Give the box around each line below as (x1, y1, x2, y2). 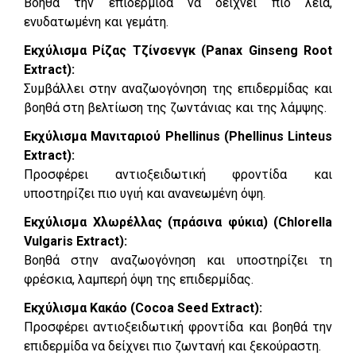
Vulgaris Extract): (24, 233, 127, 249)
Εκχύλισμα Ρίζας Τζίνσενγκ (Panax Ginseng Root (24, 42, 332, 58)
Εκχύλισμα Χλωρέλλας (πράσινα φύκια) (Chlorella (24, 214, 332, 230)
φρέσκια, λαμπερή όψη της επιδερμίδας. (24, 271, 253, 287)
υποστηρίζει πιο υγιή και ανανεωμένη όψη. (24, 185, 265, 201)
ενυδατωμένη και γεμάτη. (24, 14, 168, 29)
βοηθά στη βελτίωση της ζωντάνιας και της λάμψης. (24, 99, 327, 115)
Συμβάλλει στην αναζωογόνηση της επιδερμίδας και (24, 80, 332, 96)
